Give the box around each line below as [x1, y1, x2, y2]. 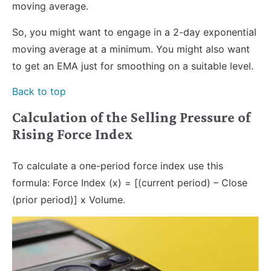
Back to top [12, 85, 66, 98]
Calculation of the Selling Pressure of [12, 108, 250, 125]
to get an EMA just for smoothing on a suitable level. [12, 59, 253, 72]
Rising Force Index [12, 125, 133, 142]
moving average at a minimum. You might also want [12, 42, 250, 55]
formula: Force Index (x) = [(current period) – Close [12, 176, 247, 189]
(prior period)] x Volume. [12, 193, 125, 206]
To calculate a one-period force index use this [12, 159, 223, 172]
